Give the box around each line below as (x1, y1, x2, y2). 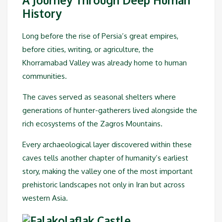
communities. (22, 71, 67, 81)
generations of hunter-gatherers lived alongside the (22, 106, 197, 115)
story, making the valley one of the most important (22, 166, 193, 176)
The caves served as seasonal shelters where (22, 92, 176, 102)
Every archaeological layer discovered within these (22, 140, 192, 150)
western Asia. (22, 193, 68, 203)
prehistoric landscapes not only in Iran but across (22, 180, 185, 190)
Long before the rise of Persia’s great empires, (22, 31, 178, 41)
